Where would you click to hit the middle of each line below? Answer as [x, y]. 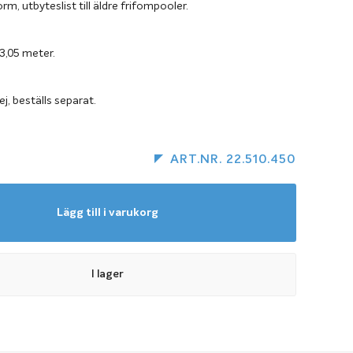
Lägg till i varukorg [107, 213]
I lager [107, 274]
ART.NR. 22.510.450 [233, 160]
